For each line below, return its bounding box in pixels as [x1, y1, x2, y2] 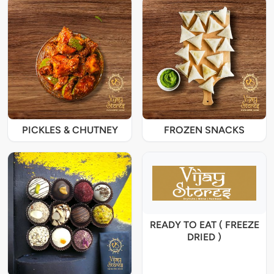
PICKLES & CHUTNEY [21, 124, 118, 136]
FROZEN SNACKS [164, 124, 245, 136]
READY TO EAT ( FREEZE [149, 218, 259, 231]
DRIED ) [187, 231, 221, 243]
